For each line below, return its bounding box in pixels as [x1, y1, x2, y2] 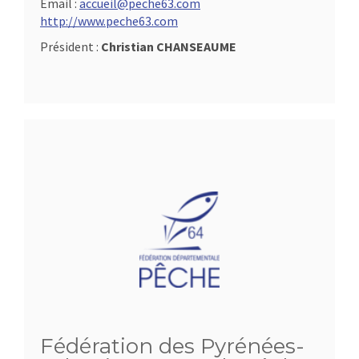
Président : [40, 38, 101, 54]
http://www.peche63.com [40, 13, 178, 29]
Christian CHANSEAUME [101, 38, 236, 54]
